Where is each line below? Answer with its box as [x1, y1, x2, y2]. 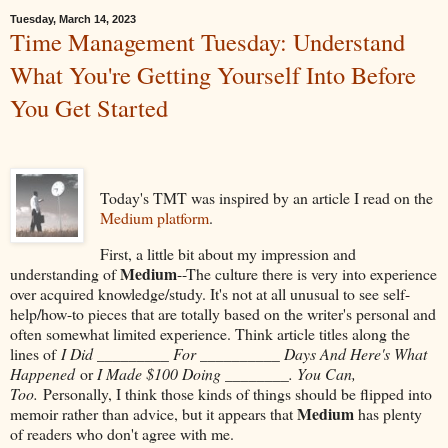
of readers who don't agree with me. [10, 422, 234, 444]
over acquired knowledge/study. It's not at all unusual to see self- [10, 282, 410, 304]
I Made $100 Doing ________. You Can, [97, 362, 356, 384]
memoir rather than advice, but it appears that [10, 402, 297, 424]
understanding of [10, 262, 120, 284]
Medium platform [99, 207, 209, 229]
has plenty [354, 402, 422, 424]
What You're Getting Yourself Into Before [10, 58, 416, 92]
